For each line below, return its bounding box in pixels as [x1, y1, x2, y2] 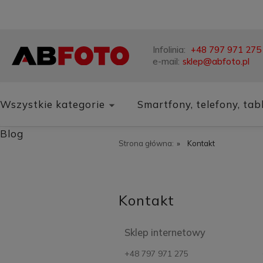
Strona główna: [119, 139, 174, 148]
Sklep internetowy [124, 227, 205, 239]
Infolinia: [153, 44, 188, 55]
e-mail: [153, 56, 180, 67]
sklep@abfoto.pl [183, 56, 249, 67]
